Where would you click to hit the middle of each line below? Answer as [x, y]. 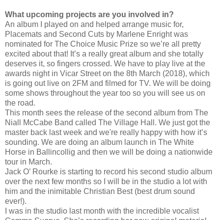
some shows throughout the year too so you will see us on [105, 93]
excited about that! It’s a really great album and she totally [104, 54]
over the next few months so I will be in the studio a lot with [106, 181]
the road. [21, 103]
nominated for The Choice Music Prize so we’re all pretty [103, 44]
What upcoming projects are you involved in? [89, 14]
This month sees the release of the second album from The [107, 112]
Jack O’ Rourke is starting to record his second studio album [109, 171]
